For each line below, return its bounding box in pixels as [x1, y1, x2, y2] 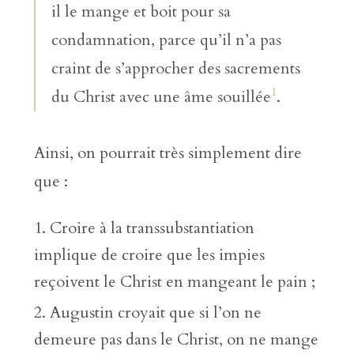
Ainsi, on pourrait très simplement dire [33, 142, 302, 164]
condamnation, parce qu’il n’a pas [51, 29, 281, 51]
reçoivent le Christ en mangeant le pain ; [33, 271, 315, 293]
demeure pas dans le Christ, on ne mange [33, 328, 318, 350]
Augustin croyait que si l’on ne [49, 301, 262, 323]
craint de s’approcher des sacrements [51, 58, 300, 80]
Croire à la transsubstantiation [49, 217, 254, 239]
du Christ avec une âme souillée [51, 86, 271, 108]
